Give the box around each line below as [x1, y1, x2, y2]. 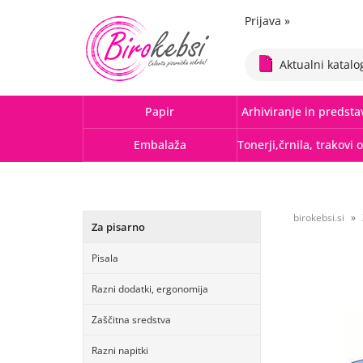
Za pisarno [92, 220, 145, 234]
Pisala [92, 251, 118, 265]
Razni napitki [92, 344, 148, 357]
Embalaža [133, 137, 186, 152]
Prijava [245, 13, 284, 28]
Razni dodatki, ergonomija [92, 282, 208, 296]
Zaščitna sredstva [92, 313, 171, 327]
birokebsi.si [293, 211, 344, 224]
